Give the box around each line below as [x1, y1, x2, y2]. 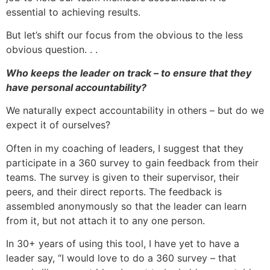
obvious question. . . [6, 43, 98, 56]
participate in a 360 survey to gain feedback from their [6, 156, 259, 169]
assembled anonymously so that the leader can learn [6, 199, 246, 212]
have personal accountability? [6, 81, 146, 93]
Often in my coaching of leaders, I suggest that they [6, 142, 243, 154]
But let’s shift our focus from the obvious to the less [6, 29, 243, 42]
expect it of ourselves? [6, 119, 110, 131]
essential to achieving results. [6, 5, 140, 18]
